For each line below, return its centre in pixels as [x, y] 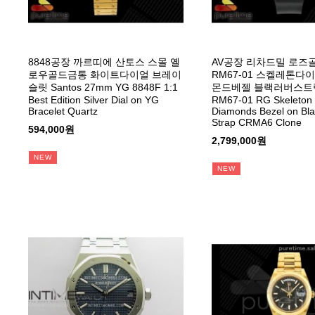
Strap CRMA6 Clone [256, 122]
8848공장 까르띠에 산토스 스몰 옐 [104, 62]
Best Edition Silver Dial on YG [94, 99]
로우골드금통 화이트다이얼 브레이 [105, 74]
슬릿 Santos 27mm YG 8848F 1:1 [103, 87]
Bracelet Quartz [63, 111]
